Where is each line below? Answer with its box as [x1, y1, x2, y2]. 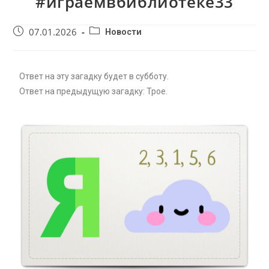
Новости [105, 26, 142, 37]
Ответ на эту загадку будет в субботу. [19, 71, 169, 81]
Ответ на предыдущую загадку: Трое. [19, 86, 168, 96]
